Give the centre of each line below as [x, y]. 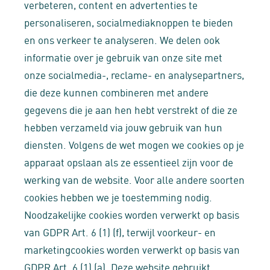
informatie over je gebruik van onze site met [123, 57]
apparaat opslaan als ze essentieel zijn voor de [129, 162]
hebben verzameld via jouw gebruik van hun [123, 127]
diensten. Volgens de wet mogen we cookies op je [134, 144]
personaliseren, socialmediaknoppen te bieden [129, 22]
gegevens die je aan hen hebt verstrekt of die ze [131, 109]
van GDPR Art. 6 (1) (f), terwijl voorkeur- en [120, 231]
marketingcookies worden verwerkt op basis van [132, 249]
